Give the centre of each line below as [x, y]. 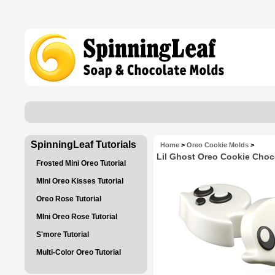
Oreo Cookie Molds [218, 145]
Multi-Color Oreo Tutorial [79, 252]
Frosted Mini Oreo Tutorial [81, 163]
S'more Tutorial [63, 234]
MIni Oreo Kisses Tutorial [80, 181]
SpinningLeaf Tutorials [83, 145]
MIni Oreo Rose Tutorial [77, 217]
